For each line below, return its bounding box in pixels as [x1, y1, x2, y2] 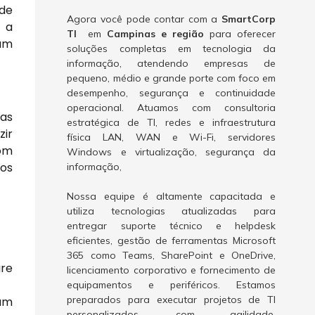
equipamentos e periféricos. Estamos [67, 278, 276, 291]
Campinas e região [107, 27, 205, 40]
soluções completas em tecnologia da [67, 42, 276, 55]
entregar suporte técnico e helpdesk [67, 219, 276, 232]
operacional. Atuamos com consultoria [67, 101, 276, 114]
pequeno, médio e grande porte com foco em [67, 72, 276, 84]
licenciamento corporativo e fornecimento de [67, 264, 276, 276]
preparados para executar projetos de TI [67, 293, 276, 306]
